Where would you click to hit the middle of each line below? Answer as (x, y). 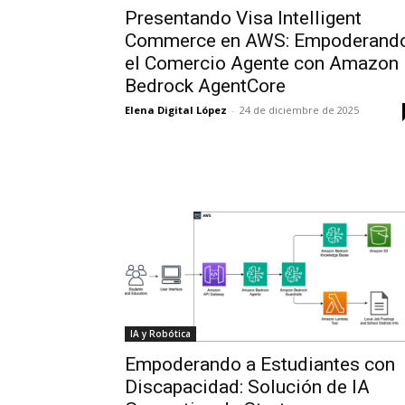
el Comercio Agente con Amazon (262, 64)
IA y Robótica (160, 334)
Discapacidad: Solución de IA (247, 387)
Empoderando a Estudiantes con (260, 365)
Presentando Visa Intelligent (243, 19)
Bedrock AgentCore (205, 86)
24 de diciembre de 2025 (299, 110)
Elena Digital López (176, 110)
